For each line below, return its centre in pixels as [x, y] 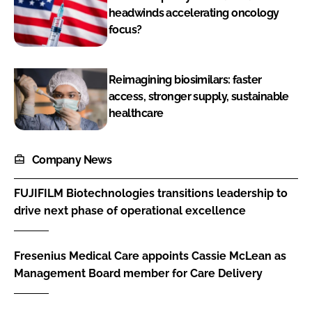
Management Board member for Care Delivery [138, 273]
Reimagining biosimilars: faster [185, 80]
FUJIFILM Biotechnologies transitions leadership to [151, 193]
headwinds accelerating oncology [194, 13]
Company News [72, 160]
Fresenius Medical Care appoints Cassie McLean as [150, 256]
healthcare [136, 114]
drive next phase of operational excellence [130, 210]
